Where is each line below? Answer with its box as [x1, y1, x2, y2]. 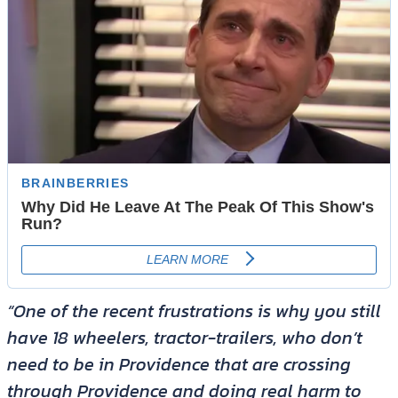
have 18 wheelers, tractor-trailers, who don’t [6, 324, 362, 352]
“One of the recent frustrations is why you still [6, 298, 381, 325]
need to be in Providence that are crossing [6, 351, 351, 378]
